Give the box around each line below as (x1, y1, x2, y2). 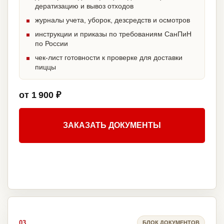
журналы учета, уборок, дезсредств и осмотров (35, 16, 190, 24)
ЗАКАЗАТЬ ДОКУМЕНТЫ (63, 121, 161, 130)
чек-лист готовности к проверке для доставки (35, 53, 182, 62)
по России (35, 39, 68, 48)
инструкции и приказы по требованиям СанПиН (35, 30, 191, 38)
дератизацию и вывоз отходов (35, 2, 133, 10)
